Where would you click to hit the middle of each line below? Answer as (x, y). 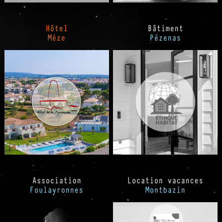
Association (56, 180)
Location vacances (166, 180)
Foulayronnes (57, 190)
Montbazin (166, 190)
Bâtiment (165, 28)
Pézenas (166, 37)
